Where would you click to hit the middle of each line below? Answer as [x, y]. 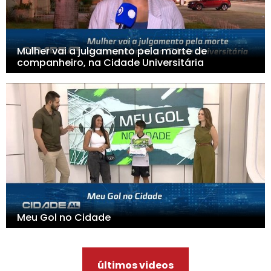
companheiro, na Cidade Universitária [110, 63]
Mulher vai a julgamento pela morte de [112, 51]
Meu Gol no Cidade [64, 218]
